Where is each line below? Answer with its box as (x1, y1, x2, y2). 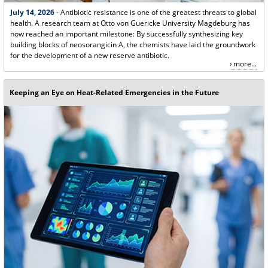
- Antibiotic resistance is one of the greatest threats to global (54, 7, 257, 17)
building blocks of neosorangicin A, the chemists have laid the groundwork (10, 39, 255, 50)
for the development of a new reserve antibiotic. (10, 50, 169, 60)
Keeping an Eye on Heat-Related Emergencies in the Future (10, 87, 220, 98)
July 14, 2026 (10, 7, 54, 17)
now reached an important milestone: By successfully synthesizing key (10, 28, 243, 39)
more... (233, 59, 257, 69)
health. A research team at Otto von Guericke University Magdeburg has (10, 17, 250, 28)
